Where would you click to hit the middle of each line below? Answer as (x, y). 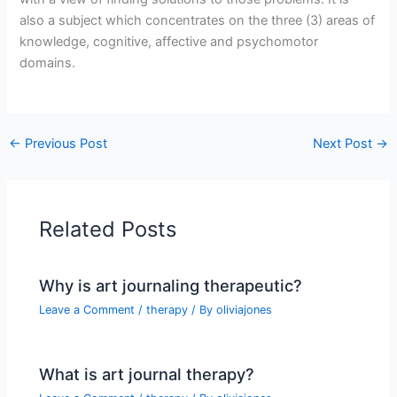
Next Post (345, 144)
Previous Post (64, 144)
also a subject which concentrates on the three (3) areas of (198, 21)
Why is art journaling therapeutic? (171, 286)
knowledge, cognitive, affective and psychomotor (169, 42)
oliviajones (245, 310)
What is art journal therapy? (147, 374)
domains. (48, 63)
